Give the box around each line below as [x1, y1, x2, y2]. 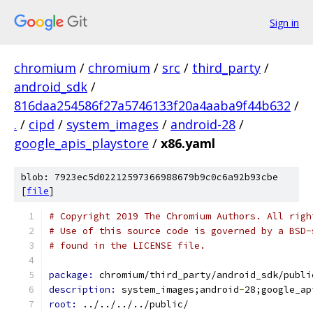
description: [49, 284, 122, 296]
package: [49, 269, 99, 281]
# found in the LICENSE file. [49, 240, 205, 252]
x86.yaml [161, 135, 215, 152]
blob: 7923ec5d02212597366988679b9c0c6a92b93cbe [21, 171, 278, 183]
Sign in [270, 15, 299, 29]
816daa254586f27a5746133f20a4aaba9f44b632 [14, 97, 291, 114]
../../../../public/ [82, 298, 189, 310]
